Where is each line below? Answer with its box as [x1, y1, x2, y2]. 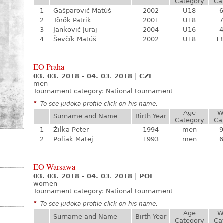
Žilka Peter [53, 126, 89, 133]
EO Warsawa [33, 161, 75, 172]
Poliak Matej [53, 135, 93, 143]
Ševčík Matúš [53, 35, 96, 43]
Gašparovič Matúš [53, 7, 111, 14]
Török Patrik [53, 16, 91, 24]
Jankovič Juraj [53, 26, 97, 33]
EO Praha [33, 61, 64, 72]
